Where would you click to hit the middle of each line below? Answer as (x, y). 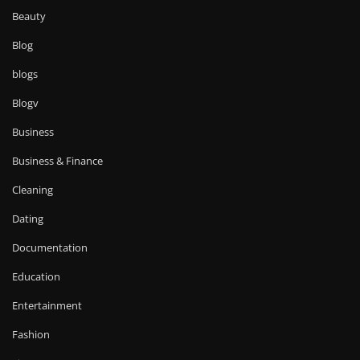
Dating (28, 218)
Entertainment (47, 305)
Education (36, 276)
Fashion (31, 334)
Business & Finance (57, 160)
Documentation (50, 247)
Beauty (29, 16)
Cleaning (33, 189)
